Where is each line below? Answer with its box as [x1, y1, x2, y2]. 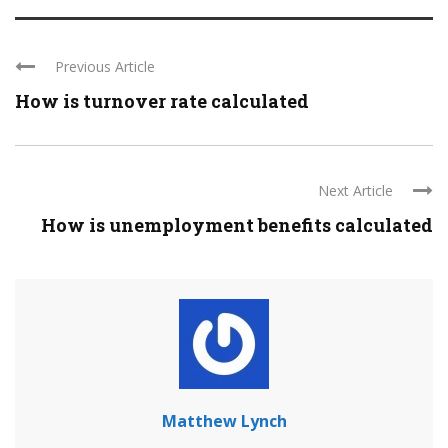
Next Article [318, 181, 393, 201]
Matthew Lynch [161, 410, 287, 433]
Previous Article [55, 57, 155, 77]
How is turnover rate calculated [15, 89, 309, 114]
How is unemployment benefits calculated [41, 213, 433, 238]
